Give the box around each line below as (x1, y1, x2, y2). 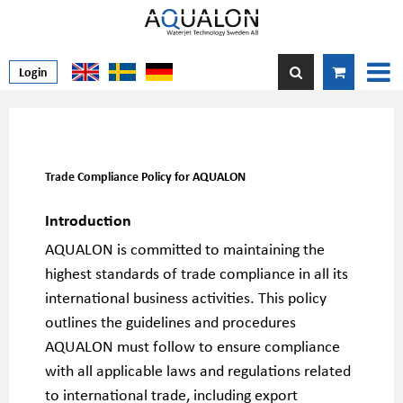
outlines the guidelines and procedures (45, 310, 296, 332)
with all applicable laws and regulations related (45, 359, 351, 381)
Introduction (45, 209, 131, 230)
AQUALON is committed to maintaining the (45, 237, 325, 259)
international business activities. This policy (45, 286, 327, 308)
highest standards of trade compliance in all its (45, 262, 348, 283)
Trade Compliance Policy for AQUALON (45, 167, 246, 184)
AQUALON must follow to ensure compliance (45, 335, 340, 356)
